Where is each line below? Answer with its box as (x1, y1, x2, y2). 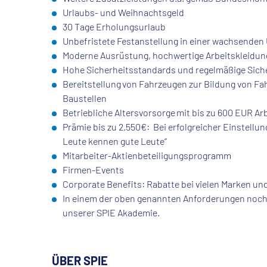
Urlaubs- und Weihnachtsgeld (63, 7, 186, 18)
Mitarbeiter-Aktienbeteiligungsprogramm (63, 150, 233, 162)
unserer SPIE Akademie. (63, 207, 162, 219)
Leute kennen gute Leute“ (63, 135, 169, 147)
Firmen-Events (63, 164, 126, 176)
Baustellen (63, 92, 108, 104)
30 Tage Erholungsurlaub (63, 21, 167, 33)
